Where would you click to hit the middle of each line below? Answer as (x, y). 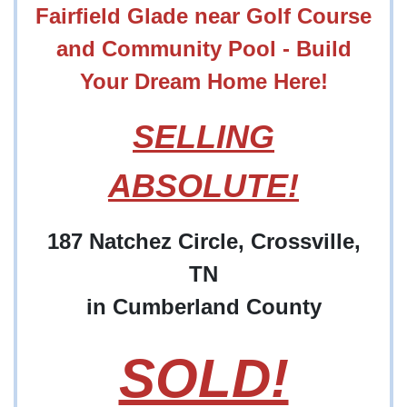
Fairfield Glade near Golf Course (203, 16)
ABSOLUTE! (203, 186)
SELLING (203, 137)
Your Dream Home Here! (203, 82)
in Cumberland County (203, 307)
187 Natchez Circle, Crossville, (203, 242)
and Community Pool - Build (203, 49)
